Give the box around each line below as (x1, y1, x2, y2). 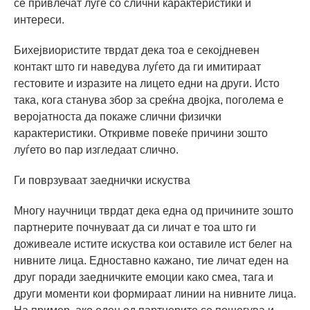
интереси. (14, 13, 64, 26)
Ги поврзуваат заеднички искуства (14, 174, 190, 186)
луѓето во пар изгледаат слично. (14, 143, 179, 156)
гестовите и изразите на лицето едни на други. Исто (14, 77, 280, 89)
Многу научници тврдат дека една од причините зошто (14, 204, 293, 217)
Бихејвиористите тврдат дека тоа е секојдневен (14, 44, 259, 56)
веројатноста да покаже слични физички (14, 110, 221, 122)
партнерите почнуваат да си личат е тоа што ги (14, 221, 256, 233)
